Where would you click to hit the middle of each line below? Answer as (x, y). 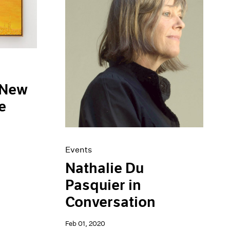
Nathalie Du (105, 169)
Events (79, 150)
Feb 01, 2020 (85, 224)
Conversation (111, 203)
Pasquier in (103, 186)
